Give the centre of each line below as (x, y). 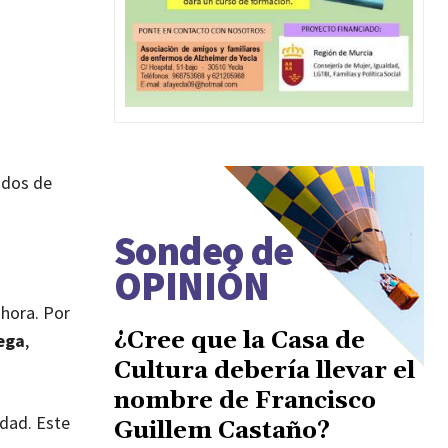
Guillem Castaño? (222, 430)
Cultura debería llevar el (264, 370)
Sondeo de (204, 250)
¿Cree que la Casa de (239, 340)
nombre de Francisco (245, 400)
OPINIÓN (192, 285)
